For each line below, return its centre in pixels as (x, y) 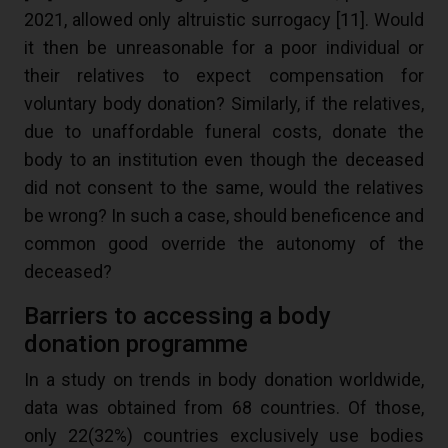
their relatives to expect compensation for (224, 76)
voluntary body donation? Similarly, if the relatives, (224, 104)
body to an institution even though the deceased (224, 160)
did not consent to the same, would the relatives (224, 188)
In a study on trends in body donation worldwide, (224, 380)
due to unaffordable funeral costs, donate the (224, 132)
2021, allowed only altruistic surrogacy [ (182, 20)
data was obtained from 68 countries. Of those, (224, 408)
